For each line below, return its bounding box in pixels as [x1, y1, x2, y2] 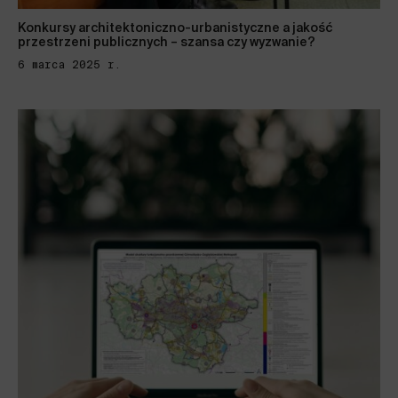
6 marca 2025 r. [18, 57, 121, 72]
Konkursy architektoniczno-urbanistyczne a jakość [18, 22, 332, 35]
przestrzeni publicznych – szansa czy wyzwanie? [18, 36, 315, 49]
